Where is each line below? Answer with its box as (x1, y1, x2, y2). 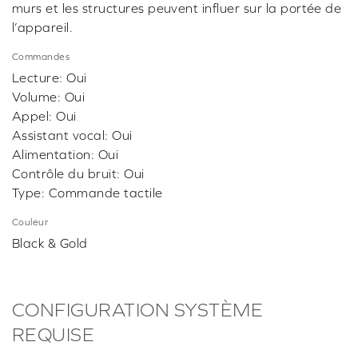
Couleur (12, 217, 49, 229)
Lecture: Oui (12, 70, 87, 86)
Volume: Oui (12, 89, 86, 105)
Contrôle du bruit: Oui (12, 166, 145, 181)
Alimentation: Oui (12, 147, 119, 162)
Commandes (12, 51, 70, 63)
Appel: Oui (12, 109, 77, 124)
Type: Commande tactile (12, 185, 163, 201)
